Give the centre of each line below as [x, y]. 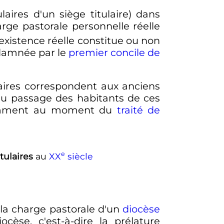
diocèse [141, 209]
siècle [79, 156]
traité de [138, 110]
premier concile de [114, 52]
